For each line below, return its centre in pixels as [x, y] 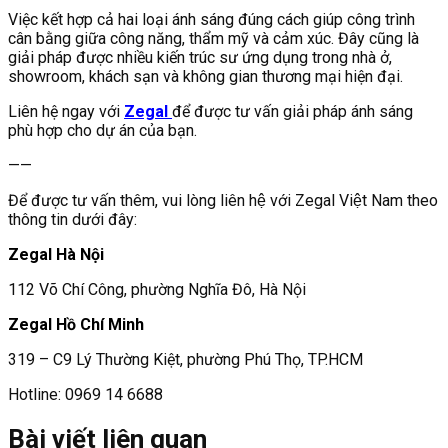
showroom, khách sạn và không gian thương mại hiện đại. [205, 76]
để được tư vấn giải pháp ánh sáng [292, 111]
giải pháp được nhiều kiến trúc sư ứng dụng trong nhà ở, [200, 57]
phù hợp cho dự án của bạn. [102, 130]
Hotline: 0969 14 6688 [85, 394]
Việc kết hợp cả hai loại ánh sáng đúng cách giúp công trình [211, 19]
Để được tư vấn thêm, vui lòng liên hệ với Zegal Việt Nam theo [223, 200]
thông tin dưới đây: [72, 219]
